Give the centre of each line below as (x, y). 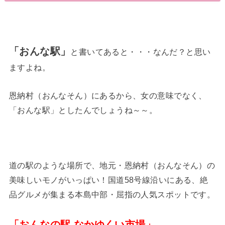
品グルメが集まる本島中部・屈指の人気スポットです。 (112, 195)
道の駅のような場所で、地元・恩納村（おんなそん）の (112, 165)
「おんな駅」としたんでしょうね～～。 (83, 110)
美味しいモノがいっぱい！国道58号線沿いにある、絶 (108, 180)
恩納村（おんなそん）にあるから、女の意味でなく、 (108, 95)
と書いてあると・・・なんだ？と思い (141, 52)
